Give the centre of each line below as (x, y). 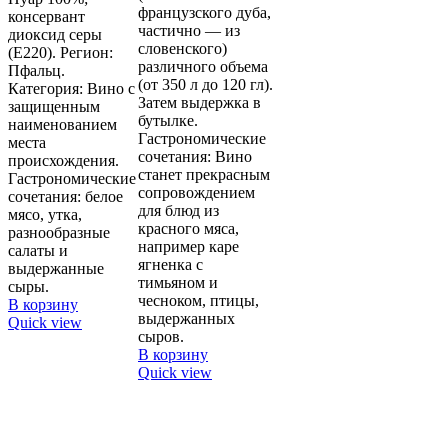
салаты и (38, 251)
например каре (188, 247)
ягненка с (170, 265)
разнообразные (59, 233)
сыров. (161, 337)
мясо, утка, (45, 215)
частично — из (189, 31)
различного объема (203, 67)
